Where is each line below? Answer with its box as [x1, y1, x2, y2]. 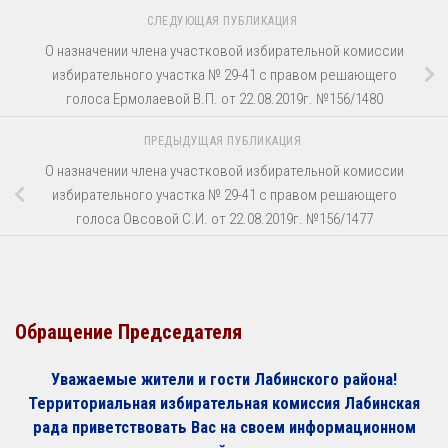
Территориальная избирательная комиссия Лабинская [28, 394, 420, 414]
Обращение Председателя [15, 320, 242, 345]
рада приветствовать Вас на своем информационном [32, 418, 416, 438]
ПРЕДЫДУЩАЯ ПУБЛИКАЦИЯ [143, 133, 305, 148]
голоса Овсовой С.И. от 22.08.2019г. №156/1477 [75, 209, 373, 228]
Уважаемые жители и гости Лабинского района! [51, 370, 397, 390]
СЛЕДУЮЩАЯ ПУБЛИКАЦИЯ [147, 14, 301, 29]
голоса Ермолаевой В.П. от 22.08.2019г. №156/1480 [65, 89, 383, 108]
